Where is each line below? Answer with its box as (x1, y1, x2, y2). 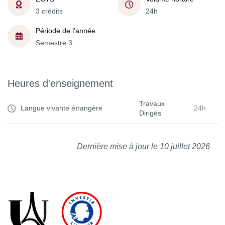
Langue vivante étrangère (21, 104, 102, 112)
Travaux (139, 99, 165, 107)
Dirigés (139, 108, 161, 117)
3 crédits (36, 7, 63, 15)
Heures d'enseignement (8, 77, 113, 89)
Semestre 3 (36, 39, 72, 47)
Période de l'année (36, 27, 95, 35)
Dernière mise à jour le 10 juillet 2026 (77, 142, 210, 151)
